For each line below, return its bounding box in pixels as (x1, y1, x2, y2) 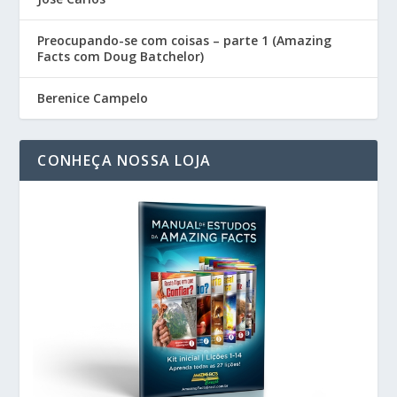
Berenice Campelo (37, 89, 149, 106)
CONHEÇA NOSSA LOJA (37, 150, 212, 170)
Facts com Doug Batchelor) (37, 47, 205, 65)
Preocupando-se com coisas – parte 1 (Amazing (37, 31, 332, 49)
